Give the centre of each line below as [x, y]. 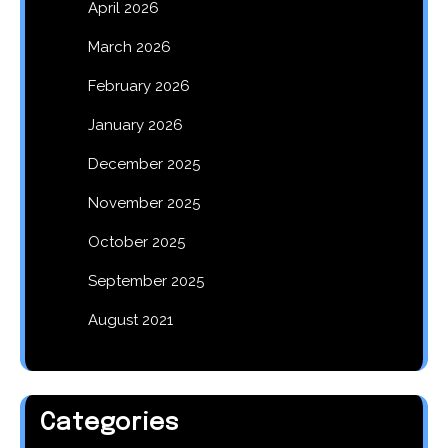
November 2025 [144, 203]
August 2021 [130, 320]
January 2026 [135, 125]
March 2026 [129, 47]
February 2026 [139, 86]
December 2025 [144, 164]
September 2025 [146, 281]
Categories [110, 424]
